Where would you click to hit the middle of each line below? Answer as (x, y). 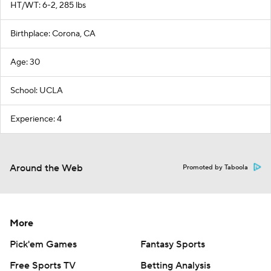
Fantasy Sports (173, 244)
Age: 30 (25, 62)
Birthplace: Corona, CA (53, 34)
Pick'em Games (43, 244)
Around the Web (46, 168)
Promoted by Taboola (215, 168)
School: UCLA (37, 91)
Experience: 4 (36, 119)
